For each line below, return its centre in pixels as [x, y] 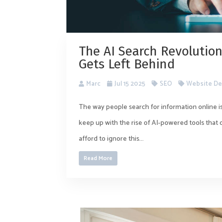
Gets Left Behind [127, 64]
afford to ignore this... [111, 139]
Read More [98, 159]
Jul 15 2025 [130, 84]
